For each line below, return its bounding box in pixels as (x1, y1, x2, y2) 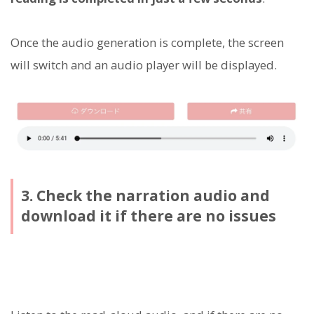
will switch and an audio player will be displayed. (11, 56, 277, 73)
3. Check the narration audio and (20, 186, 270, 206)
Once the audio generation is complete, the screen (11, 34, 284, 50)
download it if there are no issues (20, 206, 276, 226)
